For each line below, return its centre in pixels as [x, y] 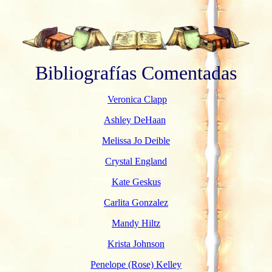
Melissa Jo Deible [136, 141]
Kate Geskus [136, 182]
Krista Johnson [136, 244]
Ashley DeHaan [135, 120]
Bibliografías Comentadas [136, 73]
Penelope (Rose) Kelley [136, 264]
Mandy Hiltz [136, 223]
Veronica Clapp [137, 99]
